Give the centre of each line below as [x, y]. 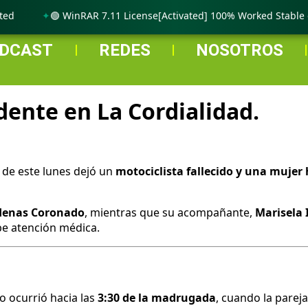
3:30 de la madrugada [157, 298]
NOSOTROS [239, 50]
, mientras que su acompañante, [170, 212]
